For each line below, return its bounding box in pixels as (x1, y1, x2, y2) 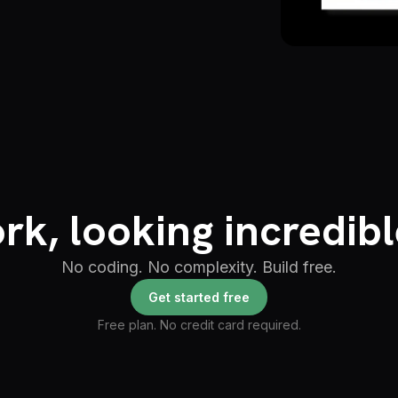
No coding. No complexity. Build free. (61, 258, 337, 276)
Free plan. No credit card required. (97, 317, 301, 332)
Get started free (148, 290, 250, 305)
